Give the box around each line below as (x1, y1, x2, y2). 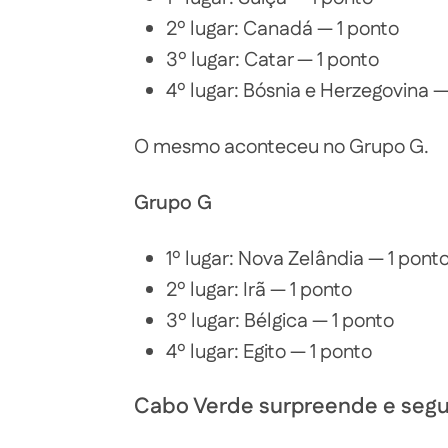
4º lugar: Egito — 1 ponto (166, 338, 372, 367)
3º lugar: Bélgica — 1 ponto (166, 307, 394, 336)
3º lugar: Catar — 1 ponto (166, 46, 379, 75)
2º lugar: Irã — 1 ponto (166, 276, 352, 305)
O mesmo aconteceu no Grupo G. (134, 133, 429, 162)
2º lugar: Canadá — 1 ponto (166, 15, 399, 44)
